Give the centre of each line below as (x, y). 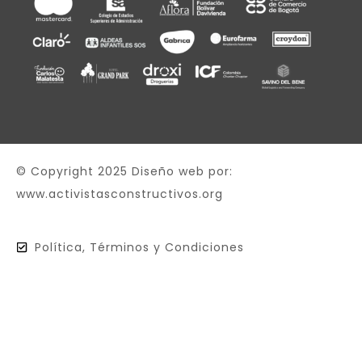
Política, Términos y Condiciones (139, 248)
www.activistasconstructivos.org (120, 194)
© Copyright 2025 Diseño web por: (124, 172)
